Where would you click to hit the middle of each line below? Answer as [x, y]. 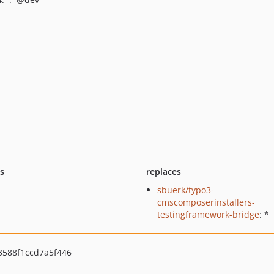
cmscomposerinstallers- [206, 202]
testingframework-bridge [208, 214]
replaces [163, 172]
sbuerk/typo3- [185, 190]
